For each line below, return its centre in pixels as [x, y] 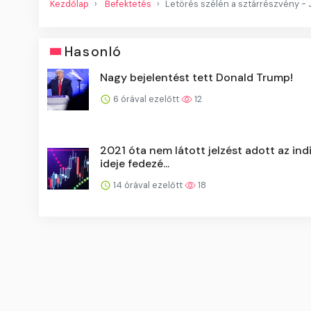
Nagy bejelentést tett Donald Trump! [196, 77]
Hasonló [93, 51]
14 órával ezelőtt [148, 185]
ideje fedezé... [135, 163]
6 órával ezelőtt [146, 99]
